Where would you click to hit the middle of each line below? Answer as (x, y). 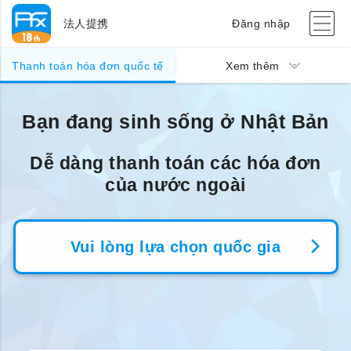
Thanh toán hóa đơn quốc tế (88, 66)
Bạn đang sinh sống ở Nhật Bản (175, 121)
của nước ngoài (175, 185)
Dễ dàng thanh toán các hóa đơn (175, 163)
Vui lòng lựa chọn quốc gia (175, 246)
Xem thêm (253, 66)
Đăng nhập (261, 23)
